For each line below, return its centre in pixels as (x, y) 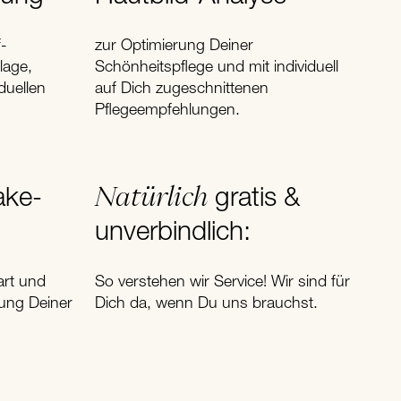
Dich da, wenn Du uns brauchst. (206, 304)
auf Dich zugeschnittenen (182, 90)
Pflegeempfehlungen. (167, 111)
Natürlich (151, 196)
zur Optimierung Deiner (174, 47)
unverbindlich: (173, 234)
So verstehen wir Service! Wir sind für (222, 283)
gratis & (254, 200)
